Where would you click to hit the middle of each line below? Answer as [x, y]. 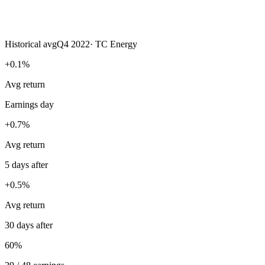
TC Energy [116, 44]
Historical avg [31, 44]
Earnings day [29, 104]
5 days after [26, 164]
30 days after [29, 225]
